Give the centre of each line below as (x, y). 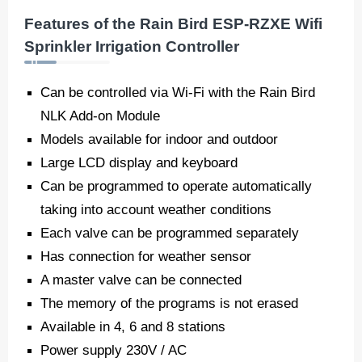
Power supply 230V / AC (114, 350)
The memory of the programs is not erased (169, 303)
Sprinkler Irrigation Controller (132, 47)
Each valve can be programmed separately (170, 233)
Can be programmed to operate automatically (176, 186)
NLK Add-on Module (100, 116)
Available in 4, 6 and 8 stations (133, 327)
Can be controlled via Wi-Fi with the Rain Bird (178, 93)
